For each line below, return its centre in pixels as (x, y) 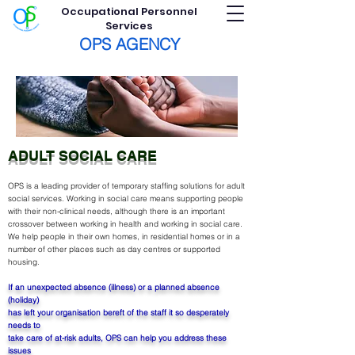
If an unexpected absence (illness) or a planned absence (114, 287)
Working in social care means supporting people (155, 198)
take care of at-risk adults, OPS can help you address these (117, 338)
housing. (24, 262)
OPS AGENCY (129, 44)
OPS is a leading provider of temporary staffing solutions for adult (126, 186)
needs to (24, 325)
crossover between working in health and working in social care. (125, 224)
